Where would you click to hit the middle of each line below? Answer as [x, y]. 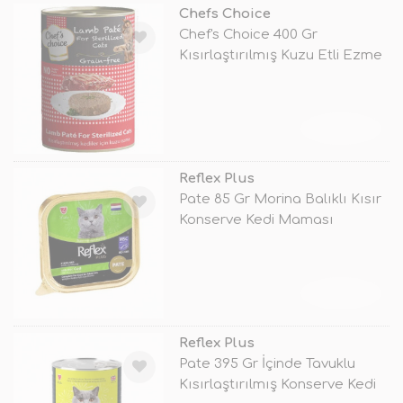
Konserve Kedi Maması [256, 219]
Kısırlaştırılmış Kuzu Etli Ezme [280, 55]
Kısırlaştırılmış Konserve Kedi [277, 384]
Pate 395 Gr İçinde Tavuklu [267, 363]
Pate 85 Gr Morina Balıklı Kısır [280, 199]
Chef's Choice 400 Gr [248, 34]
